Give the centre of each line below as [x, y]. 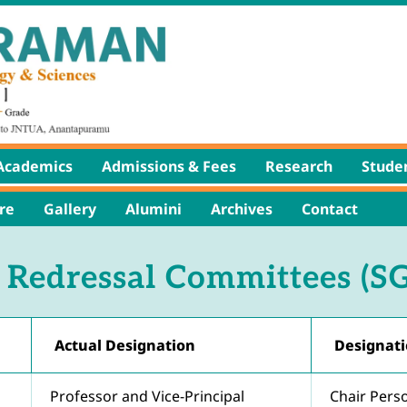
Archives [242, 208]
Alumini [154, 208]
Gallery [70, 208]
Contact [330, 208]
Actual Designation [125, 345]
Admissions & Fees [169, 166]
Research [299, 166]
